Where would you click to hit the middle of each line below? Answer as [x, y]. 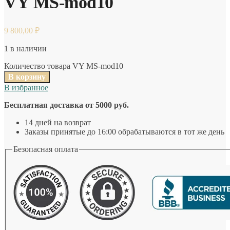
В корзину [27, 76]
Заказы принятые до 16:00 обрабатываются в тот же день [124, 131]
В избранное [26, 87]
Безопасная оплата [46, 149]
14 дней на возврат [58, 122]
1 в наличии [25, 48]
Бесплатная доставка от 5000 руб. [66, 105]
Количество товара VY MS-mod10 [64, 66]
